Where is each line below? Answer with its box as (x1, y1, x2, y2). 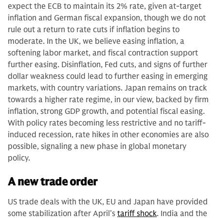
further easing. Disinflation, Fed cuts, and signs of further (8, 59, 207, 70)
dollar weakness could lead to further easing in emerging (8, 71, 208, 81)
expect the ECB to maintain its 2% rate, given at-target (8, 1, 201, 11)
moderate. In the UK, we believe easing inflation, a (8, 36, 184, 46)
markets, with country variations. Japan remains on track (8, 83, 207, 93)
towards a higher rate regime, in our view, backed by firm (8, 94, 209, 105)
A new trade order (8, 175, 97, 188)
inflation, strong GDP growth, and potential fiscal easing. (8, 106, 205, 116)
